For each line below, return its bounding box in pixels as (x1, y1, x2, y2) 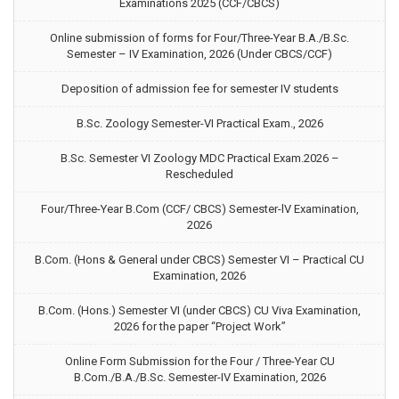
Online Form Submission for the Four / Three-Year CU (64, 354, 335, 368)
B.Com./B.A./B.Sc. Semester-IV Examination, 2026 (73, 370, 326, 384)
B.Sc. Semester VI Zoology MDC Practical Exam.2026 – (60, 151, 339, 165)
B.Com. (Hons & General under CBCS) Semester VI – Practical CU (35, 253, 364, 266)
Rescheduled (166, 167, 233, 181)
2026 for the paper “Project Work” (113, 320, 286, 333)
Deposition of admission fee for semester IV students (61, 82, 338, 95)
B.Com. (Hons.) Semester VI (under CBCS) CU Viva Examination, (38, 304, 361, 317)
